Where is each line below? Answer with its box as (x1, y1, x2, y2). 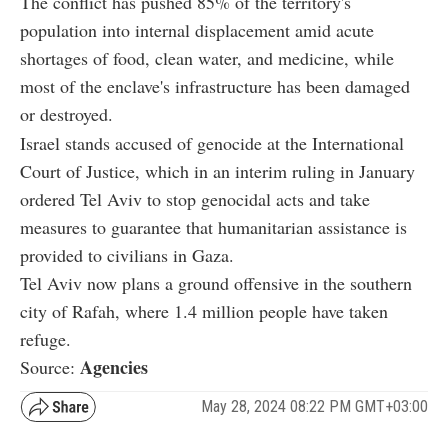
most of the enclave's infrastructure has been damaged (20, 73, 410, 98)
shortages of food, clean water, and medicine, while (20, 45, 394, 70)
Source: (20, 354, 80, 379)
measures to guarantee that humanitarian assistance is (20, 214, 407, 239)
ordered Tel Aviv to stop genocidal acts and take (20, 186, 370, 211)
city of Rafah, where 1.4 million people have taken (20, 298, 388, 323)
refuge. (20, 326, 71, 351)
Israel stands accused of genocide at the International (20, 130, 404, 155)
